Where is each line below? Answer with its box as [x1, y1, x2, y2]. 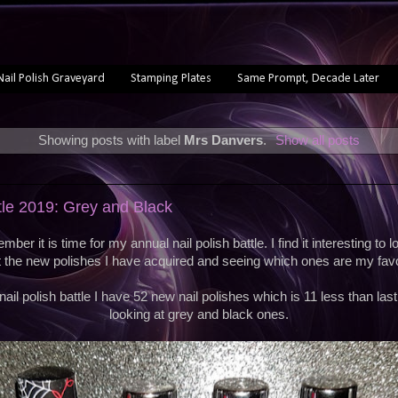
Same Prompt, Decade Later [236, 71, 379, 85]
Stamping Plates [130, 71, 211, 85]
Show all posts [275, 132, 360, 147]
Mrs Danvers [184, 132, 264, 147]
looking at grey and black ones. [109, 307, 289, 322]
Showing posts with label [38, 132, 185, 147]
